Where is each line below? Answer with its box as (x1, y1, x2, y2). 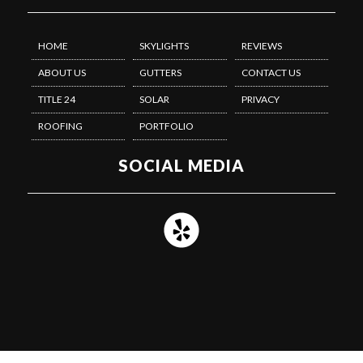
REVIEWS (241, 40, 282, 52)
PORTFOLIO (139, 120, 194, 132)
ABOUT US (38, 66, 86, 79)
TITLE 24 (38, 93, 75, 105)
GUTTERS (139, 66, 182, 79)
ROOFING (38, 120, 83, 132)
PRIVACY (241, 93, 280, 105)
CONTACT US (241, 66, 301, 79)
